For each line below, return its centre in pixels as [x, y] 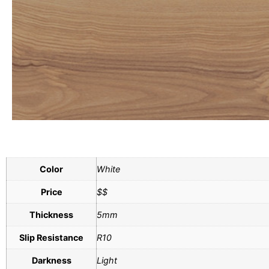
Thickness [51, 214]
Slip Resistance [51, 237]
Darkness [51, 260]
